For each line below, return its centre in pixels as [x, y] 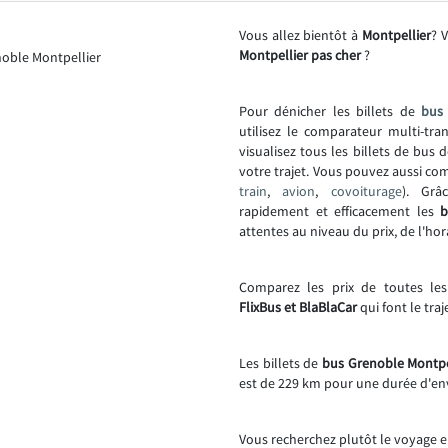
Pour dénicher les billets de [330, 111]
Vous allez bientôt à [300, 35]
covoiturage [366, 191]
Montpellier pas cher [300, 55]
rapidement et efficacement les [339, 211]
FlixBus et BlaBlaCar [298, 307]
